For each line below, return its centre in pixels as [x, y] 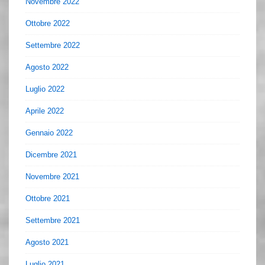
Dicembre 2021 [51, 155]
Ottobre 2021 [48, 199]
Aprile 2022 [45, 111]
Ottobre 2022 [48, 24]
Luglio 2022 [45, 89]
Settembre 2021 [53, 221]
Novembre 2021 [52, 177]
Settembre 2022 [53, 46]
